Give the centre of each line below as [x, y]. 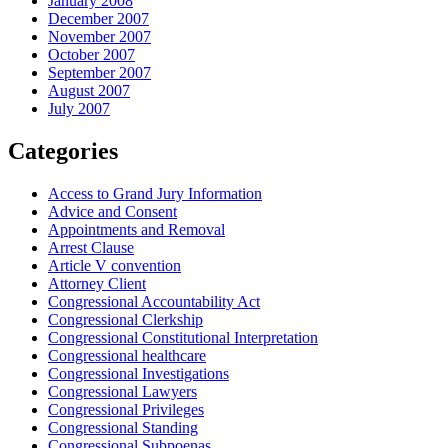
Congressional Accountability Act [154, 302]
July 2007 [79, 109]
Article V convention [114, 266]
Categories [63, 151]
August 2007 [89, 91]
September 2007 [99, 73]
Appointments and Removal [136, 230]
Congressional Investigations [138, 374]
